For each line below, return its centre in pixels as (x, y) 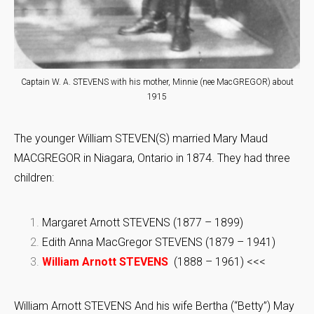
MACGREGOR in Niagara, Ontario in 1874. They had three (152, 158)
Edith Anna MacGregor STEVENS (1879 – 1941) (159, 243)
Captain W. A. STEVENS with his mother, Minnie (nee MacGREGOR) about (157, 82)
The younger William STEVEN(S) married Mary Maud (141, 139)
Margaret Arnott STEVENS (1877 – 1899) (143, 223)
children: (34, 178)
